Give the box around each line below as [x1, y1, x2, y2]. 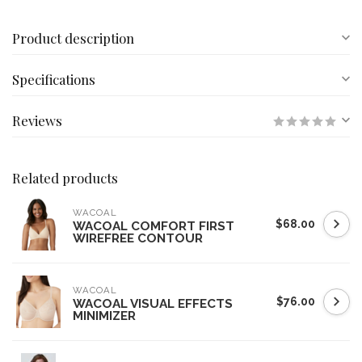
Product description [12, 29, 134, 47]
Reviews [12, 112, 62, 129]
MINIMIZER [73, 309, 136, 323]
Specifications [12, 70, 95, 88]
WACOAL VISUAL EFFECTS [73, 297, 233, 311]
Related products [12, 169, 118, 187]
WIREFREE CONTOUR [73, 231, 203, 246]
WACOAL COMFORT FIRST [73, 219, 234, 234]
